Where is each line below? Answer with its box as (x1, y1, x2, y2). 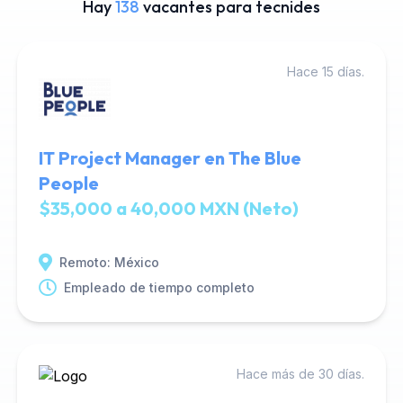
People (38, 172, 99, 194)
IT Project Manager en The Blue (38, 147, 301, 169)
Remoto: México (58, 255, 159, 270)
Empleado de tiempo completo (63, 280, 255, 295)
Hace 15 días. (287, 64, 365, 79)
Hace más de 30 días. (237, 366, 365, 381)
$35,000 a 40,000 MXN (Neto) (38, 197, 299, 219)
